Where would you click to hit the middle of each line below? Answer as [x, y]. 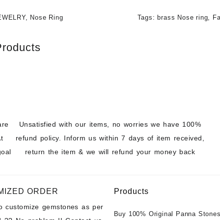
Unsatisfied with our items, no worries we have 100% [110, 124]
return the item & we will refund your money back [110, 151]
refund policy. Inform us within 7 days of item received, [110, 138]
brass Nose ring [183, 17]
